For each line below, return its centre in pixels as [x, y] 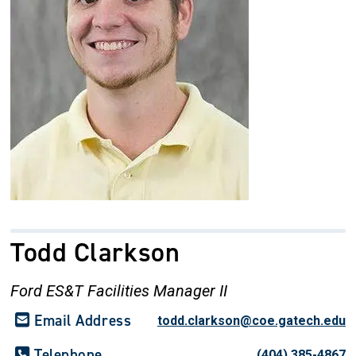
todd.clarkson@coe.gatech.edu [251, 321]
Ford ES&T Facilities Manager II [119, 291]
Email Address [83, 321]
